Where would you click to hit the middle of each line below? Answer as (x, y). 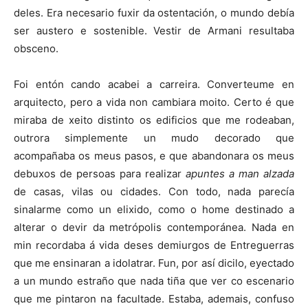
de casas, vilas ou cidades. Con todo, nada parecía (154, 191)
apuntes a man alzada (238, 173)
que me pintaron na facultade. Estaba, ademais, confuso (154, 298)
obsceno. (36, 48)
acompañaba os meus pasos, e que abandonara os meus (154, 155)
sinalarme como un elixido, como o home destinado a (154, 209)
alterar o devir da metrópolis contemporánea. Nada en (154, 227)
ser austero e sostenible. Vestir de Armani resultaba (154, 30)
